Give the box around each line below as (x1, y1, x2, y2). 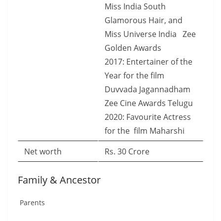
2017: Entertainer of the (105, 56, 192, 67)
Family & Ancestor (18, 173, 101, 186)
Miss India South (105, 1, 166, 12)
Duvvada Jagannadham (105, 84, 194, 95)
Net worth (24, 146, 62, 157)
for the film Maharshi (105, 125, 188, 136)
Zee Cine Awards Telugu (105, 98, 193, 109)
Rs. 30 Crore (105, 146, 149, 157)
